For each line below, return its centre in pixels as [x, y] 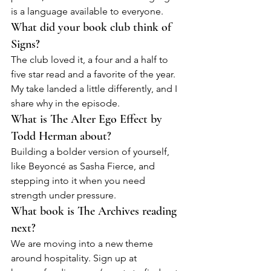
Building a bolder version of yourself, [91, 152]
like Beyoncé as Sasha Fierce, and [84, 166]
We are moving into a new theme [83, 244]
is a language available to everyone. [87, 11]
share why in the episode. [65, 103]
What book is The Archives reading [95, 211]
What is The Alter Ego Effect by [88, 119]
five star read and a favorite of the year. [94, 74]
